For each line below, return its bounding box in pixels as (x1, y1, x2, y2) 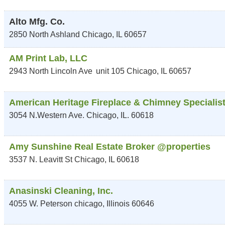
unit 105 (96, 67, 125, 75)
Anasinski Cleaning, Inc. (9, 186, 113, 196)
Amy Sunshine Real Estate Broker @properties (9, 142, 210, 152)
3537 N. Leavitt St (9, 155, 72, 164)
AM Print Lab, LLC (9, 53, 87, 63)
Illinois (106, 199, 130, 208)
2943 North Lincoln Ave (9, 67, 92, 75)
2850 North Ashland (9, 30, 80, 39)
